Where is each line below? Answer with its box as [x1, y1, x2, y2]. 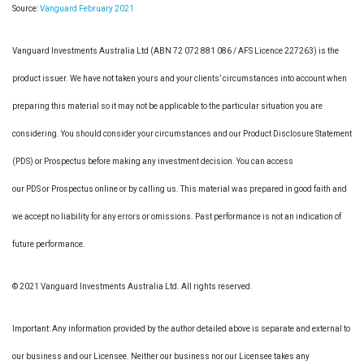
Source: [12, 4, 40, 13]
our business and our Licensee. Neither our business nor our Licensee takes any [12, 352, 310, 361]
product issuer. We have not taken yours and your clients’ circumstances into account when [12, 74, 347, 83]
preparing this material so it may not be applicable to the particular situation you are [12, 102, 323, 110]
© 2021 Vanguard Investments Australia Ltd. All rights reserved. [12, 282, 253, 291]
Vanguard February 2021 [40, 4, 134, 13]
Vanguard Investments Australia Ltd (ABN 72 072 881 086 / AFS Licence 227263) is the [12, 46, 339, 55]
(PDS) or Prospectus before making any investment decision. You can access [12, 157, 293, 166]
